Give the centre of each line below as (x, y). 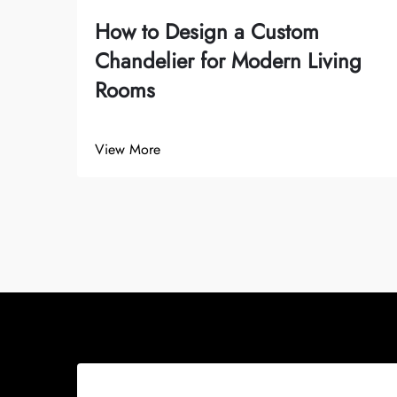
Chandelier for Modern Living (228, 60)
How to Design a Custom (207, 31)
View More (128, 149)
